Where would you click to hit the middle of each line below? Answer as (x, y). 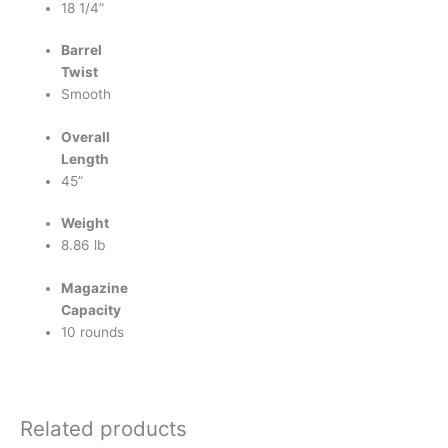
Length (85, 158)
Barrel (82, 50)
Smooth (86, 94)
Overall (86, 136)
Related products (103, 429)
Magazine (95, 287)
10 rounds (93, 331)
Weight (85, 223)
